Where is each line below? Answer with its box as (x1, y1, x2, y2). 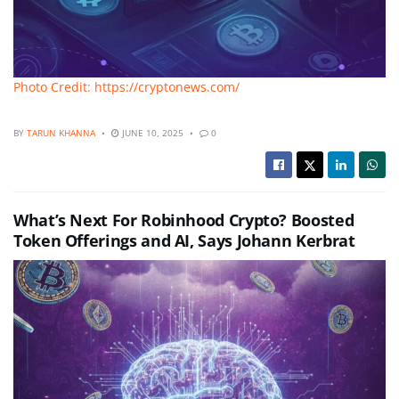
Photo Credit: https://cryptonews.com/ (13, 77, 240, 95)
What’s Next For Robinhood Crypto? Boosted (13, 209, 354, 232)
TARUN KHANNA (27, 126, 95, 140)
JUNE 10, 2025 (119, 126, 183, 140)
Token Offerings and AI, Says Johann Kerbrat (13, 230, 355, 252)
